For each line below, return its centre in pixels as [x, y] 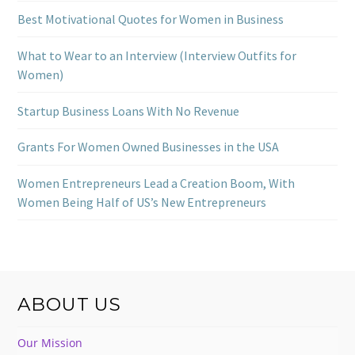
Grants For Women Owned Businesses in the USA [149, 147]
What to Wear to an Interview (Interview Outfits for [157, 55]
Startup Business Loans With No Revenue [129, 111]
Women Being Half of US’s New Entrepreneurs [142, 202]
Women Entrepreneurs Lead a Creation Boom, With [157, 183]
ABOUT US [69, 304]
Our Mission [50, 342]
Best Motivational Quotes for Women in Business [151, 19]
